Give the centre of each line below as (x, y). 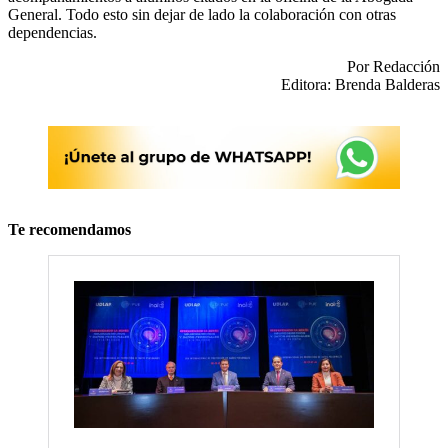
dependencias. (52, 32)
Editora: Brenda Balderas (360, 84)
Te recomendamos (69, 229)
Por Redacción (393, 66)
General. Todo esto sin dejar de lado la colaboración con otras (202, 14)
